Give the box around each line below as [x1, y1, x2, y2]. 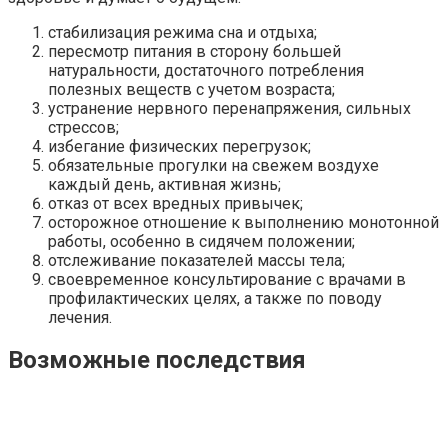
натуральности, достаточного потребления [48, 60, 364, 80]
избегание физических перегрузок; [48, 136, 311, 156]
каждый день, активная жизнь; [48, 174, 281, 194]
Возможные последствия [8, 346, 306, 375]
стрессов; [48, 117, 119, 137]
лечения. [48, 307, 112, 327]
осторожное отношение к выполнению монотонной [48, 212, 439, 232]
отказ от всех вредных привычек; [48, 193, 303, 213]
